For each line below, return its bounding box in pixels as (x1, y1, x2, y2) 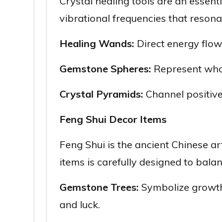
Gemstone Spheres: (59, 62, 151, 75)
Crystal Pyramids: (59, 88, 143, 100)
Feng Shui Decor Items (59, 113, 166, 125)
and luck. (59, 198, 100, 211)
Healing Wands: (59, 37, 134, 50)
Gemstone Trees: (59, 181, 139, 193)
